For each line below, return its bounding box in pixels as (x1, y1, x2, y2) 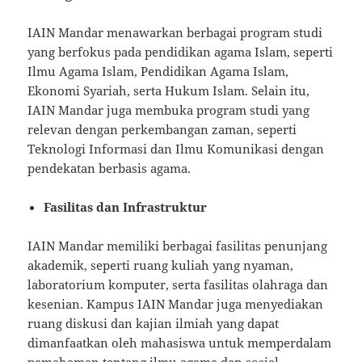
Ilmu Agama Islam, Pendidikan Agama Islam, (27, 62, 289, 79)
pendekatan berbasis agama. (27, 159, 192, 176)
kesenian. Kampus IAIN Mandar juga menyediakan (27, 295, 324, 312)
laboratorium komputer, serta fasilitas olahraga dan (27, 276, 329, 293)
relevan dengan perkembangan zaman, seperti (27, 120, 297, 137)
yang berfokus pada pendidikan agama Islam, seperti (27, 43, 334, 60)
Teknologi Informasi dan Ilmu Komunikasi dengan (27, 140, 325, 157)
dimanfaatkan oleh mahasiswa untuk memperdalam (27, 334, 332, 351)
